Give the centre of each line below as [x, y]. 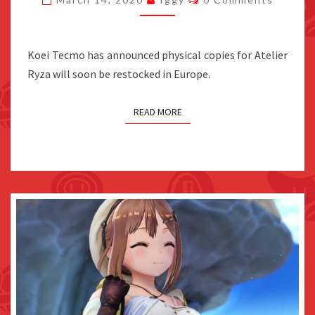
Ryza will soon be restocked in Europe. [119, 73]
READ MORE [157, 111]
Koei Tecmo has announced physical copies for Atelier [157, 54]
